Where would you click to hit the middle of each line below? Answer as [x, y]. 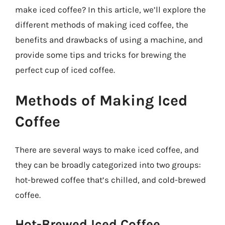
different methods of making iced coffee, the [102, 24]
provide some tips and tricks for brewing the [101, 54]
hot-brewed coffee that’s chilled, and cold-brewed [110, 180]
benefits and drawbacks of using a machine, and [109, 39]
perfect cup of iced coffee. [65, 70]
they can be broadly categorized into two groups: [108, 165]
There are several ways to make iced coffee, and [107, 150]
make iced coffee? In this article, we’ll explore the [110, 9]
